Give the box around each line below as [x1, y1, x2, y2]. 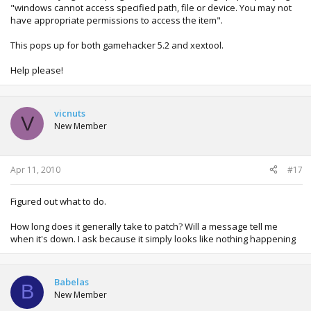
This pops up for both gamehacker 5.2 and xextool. [10, 39, 224, 52]
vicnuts [54, 107, 85, 120]
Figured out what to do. [10, 194, 106, 208]
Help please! [10, 64, 63, 77]
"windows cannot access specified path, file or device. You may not [10, 1, 292, 15]
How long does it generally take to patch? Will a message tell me [10, 219, 278, 233]
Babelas [54, 275, 89, 288]
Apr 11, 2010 [10, 163, 60, 176]
